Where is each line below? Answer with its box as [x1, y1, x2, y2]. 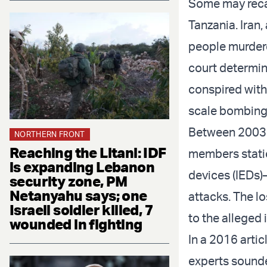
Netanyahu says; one [10, 186, 147, 204]
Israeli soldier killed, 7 [10, 200, 153, 219]
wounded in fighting [10, 215, 142, 233]
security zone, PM [10, 172, 128, 190]
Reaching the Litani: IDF [10, 143, 166, 162]
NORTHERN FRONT [14, 129, 85, 139]
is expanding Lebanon [10, 157, 154, 176]
